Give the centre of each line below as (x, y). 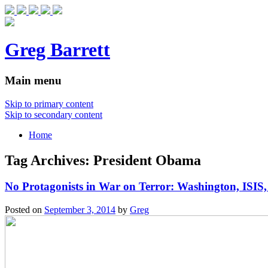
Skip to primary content (49, 103)
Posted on (25, 210)
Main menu (33, 80)
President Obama (147, 160)
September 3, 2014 (80, 210)
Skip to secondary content (54, 114)
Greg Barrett (57, 50)
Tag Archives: (49, 160)
